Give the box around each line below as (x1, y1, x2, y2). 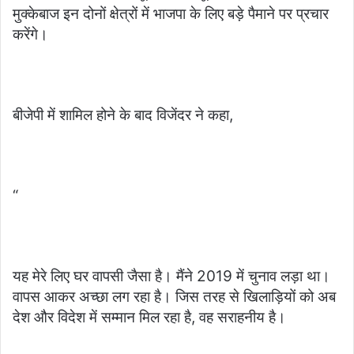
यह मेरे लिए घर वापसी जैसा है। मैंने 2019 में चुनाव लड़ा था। (13, 267, 330, 285)
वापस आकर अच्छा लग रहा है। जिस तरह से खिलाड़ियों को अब (13, 288, 336, 306)
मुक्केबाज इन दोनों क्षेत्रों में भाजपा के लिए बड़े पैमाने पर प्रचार (13, 5, 329, 23)
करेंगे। (13, 25, 48, 43)
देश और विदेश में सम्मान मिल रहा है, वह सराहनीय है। (13, 308, 286, 326)
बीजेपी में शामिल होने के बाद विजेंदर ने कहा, (13, 106, 233, 124)
